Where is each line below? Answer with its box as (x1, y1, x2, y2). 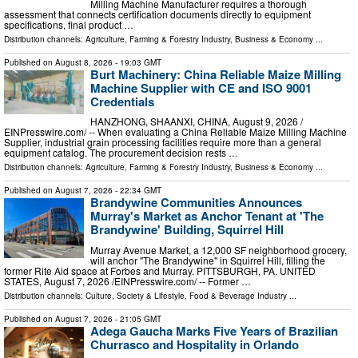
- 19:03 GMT (113, 56, 161, 68)
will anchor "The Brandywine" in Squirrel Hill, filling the (90, 253, 325, 268)
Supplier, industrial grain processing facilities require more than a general (4, 135, 321, 149)
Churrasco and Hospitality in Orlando (90, 336, 299, 354)
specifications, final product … (4, 17, 133, 31)
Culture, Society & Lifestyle (86, 290, 185, 302)
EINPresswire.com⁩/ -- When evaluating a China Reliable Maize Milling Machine (4, 125, 347, 139)
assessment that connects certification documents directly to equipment (4, 6, 311, 21)
